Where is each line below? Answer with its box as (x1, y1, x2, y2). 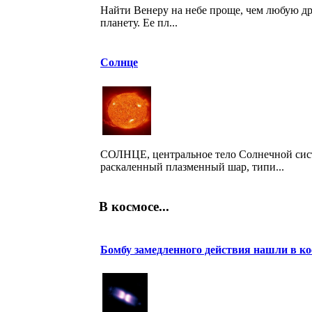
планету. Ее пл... (100, 16, 178, 29)
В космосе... (99, 198, 169, 214)
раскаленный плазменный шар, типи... (100, 160, 284, 173)
